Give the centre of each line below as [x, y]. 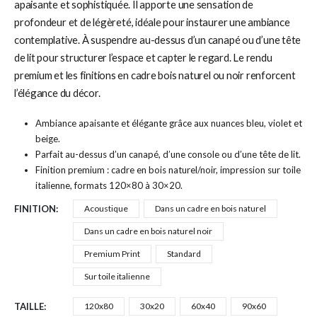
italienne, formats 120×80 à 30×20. [109, 185]
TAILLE [29, 307]
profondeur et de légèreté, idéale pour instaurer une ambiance [152, 22]
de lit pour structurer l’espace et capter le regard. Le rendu [143, 58]
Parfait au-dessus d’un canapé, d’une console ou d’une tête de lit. [168, 154]
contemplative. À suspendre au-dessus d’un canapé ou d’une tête [158, 40]
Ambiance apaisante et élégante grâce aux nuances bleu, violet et [168, 123]
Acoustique [106, 209]
